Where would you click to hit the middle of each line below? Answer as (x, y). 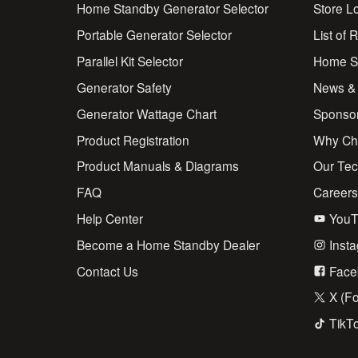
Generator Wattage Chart (147, 113)
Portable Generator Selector (155, 35)
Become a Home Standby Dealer (169, 244)
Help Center (110, 218)
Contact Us (108, 270)
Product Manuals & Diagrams (158, 166)
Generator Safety (125, 87)
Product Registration (133, 139)
